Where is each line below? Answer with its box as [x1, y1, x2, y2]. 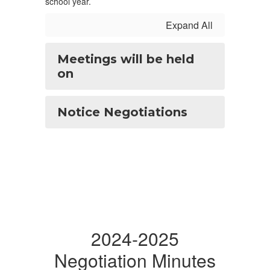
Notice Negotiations [57, 105, 187, 119]
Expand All [166, 18, 213, 32]
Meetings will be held [57, 52, 194, 66]
